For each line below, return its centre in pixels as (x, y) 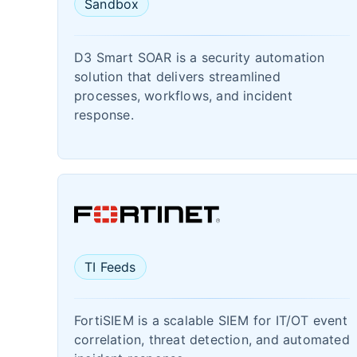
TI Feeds (110, 267)
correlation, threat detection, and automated (212, 339)
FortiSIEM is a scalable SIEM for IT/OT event (211, 320)
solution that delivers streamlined (177, 76)
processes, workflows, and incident (183, 96)
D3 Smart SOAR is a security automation (200, 57)
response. (104, 115)
